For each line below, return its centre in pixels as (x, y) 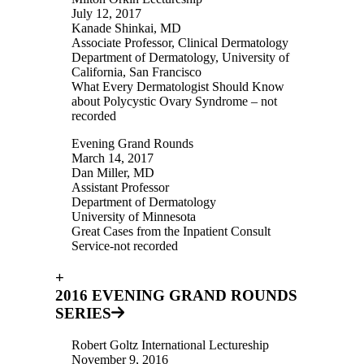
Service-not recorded (125, 246)
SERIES (83, 313)
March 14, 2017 (113, 158)
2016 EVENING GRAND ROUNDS (176, 295)
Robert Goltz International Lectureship (170, 344)
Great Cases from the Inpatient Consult (171, 232)
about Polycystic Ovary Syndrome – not (174, 102)
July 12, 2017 (106, 14)
